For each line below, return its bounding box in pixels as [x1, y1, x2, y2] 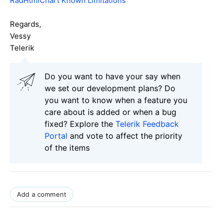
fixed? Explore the [45, 118, 115, 129]
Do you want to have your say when [45, 71, 180, 81]
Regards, [10, 19, 41, 29]
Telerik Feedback [115, 118, 179, 129]
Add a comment [17, 190, 67, 198]
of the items [45, 142, 90, 153]
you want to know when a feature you [45, 95, 187, 105]
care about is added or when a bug [45, 107, 176, 117]
